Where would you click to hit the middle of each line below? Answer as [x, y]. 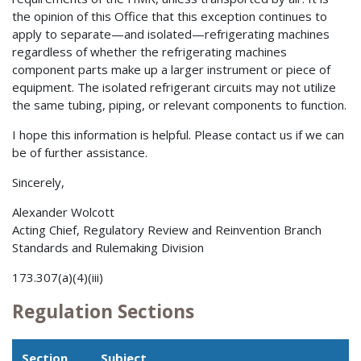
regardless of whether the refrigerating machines [149, 52]
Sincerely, [38, 183]
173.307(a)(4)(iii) [58, 278]
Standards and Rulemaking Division [108, 248]
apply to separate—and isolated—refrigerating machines [171, 34]
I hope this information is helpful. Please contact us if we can [178, 135]
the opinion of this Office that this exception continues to [170, 17]
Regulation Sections [103, 312]
